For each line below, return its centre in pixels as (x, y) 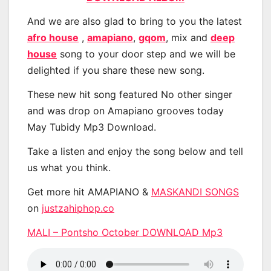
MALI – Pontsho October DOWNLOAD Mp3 (125, 232)
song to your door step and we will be (146, 54)
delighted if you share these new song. (116, 70)
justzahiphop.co (78, 208)
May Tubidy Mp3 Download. (92, 127)
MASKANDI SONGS (195, 191)
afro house (53, 38)
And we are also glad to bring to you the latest (135, 21)
